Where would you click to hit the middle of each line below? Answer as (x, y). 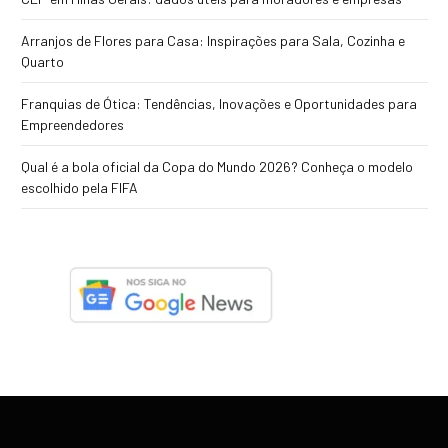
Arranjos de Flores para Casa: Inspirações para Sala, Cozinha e (213, 40)
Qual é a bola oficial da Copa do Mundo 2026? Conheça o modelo (217, 166)
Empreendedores (72, 124)
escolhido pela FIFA (79, 187)
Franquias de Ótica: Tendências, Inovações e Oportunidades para (219, 103)
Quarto (42, 61)
